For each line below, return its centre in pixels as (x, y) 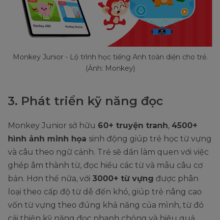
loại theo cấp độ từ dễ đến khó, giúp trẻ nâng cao (105, 192)
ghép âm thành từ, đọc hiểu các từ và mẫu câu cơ (105, 165)
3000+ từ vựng (123, 179)
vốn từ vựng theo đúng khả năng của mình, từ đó (106, 205)
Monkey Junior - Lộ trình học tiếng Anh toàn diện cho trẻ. (110, 57)
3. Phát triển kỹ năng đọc (85, 101)
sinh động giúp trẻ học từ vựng (150, 139)
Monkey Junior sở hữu (53, 126)
